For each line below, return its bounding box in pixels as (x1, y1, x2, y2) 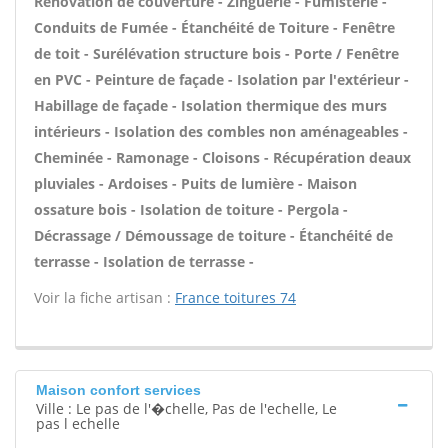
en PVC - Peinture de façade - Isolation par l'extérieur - (34, 70, 409, 89)
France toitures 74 (175, 288, 296, 307)
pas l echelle (36, 414, 120, 433)
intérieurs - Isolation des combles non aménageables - (34, 122, 408, 141)
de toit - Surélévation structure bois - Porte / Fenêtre (34, 44, 399, 63)
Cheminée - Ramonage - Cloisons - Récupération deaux (34, 148, 411, 167)
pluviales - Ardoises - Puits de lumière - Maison (34, 174, 357, 193)
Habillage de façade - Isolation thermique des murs (34, 96, 387, 115)
